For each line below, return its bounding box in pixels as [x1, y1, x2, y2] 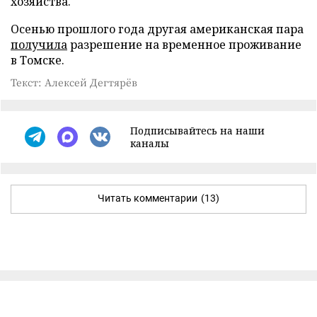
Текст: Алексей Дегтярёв [11, 74, 137, 89]
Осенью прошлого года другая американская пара [11, 21, 304, 37]
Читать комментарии [98, 192, 197, 204]
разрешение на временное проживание [67, 36, 301, 52]
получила [11, 36, 67, 52]
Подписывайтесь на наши [130, 123, 265, 137]
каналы [130, 136, 169, 150]
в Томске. [11, 52, 64, 68]
